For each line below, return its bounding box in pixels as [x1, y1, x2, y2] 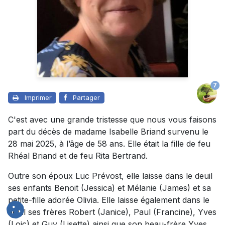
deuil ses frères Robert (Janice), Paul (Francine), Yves [8, 207, 216, 217]
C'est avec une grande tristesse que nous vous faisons [8, 115, 216, 125]
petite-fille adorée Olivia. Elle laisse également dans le [8, 195, 209, 205]
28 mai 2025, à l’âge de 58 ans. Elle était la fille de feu [8, 139, 210, 149]
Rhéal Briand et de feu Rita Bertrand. [8, 151, 148, 161]
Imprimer [25, 93, 52, 101]
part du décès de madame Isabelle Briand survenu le [8, 127, 208, 137]
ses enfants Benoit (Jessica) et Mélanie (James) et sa [8, 183, 211, 193]
